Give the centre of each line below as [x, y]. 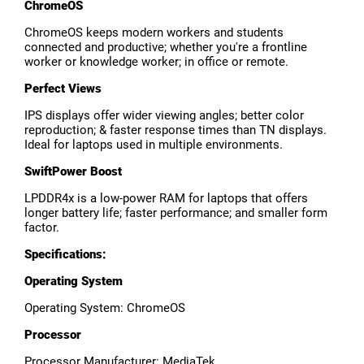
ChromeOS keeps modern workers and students [154, 33]
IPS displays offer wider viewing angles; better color [164, 116]
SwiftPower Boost [73, 172]
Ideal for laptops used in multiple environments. [154, 145]
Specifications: [65, 255]
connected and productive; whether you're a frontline [166, 48]
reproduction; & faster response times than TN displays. [175, 130]
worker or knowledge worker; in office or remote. [156, 62]
